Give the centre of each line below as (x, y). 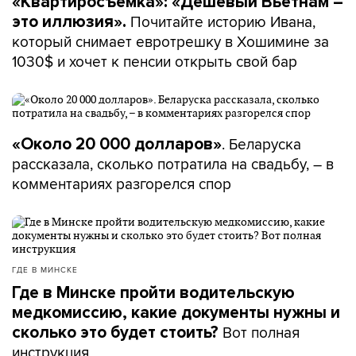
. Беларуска (261, 144)
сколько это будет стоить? (115, 333)
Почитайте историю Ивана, (223, 22)
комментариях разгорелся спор (122, 184)
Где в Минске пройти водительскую (153, 293)
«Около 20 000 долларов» (117, 145)
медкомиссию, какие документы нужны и (176, 313)
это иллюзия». (71, 22)
